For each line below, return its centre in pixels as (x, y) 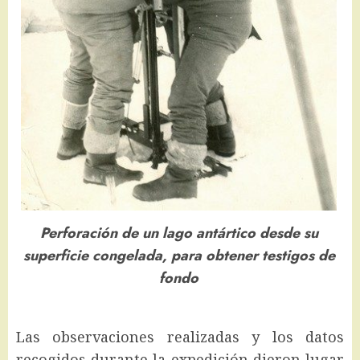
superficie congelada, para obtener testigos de (179, 256)
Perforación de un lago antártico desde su (179, 233)
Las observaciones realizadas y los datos (180, 336)
